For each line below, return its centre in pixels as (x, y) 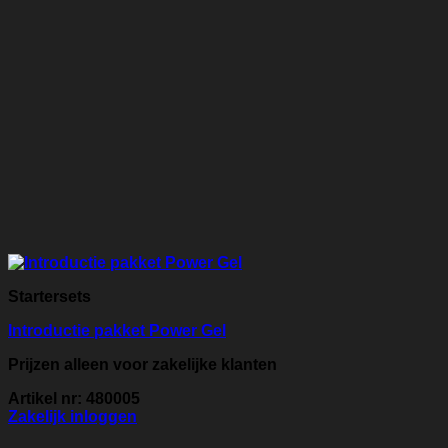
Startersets (49, 297)
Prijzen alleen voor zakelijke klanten (142, 365)
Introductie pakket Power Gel (117, 331)
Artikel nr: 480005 (74, 399)
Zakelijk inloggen (72, 417)
